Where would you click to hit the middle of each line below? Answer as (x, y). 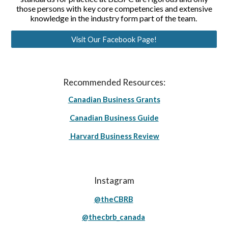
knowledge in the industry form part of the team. (114, 18)
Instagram (114, 180)
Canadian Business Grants (114, 99)
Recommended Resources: (114, 82)
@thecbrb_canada (113, 217)
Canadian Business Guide (114, 118)
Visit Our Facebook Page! (114, 39)
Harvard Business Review (114, 136)
